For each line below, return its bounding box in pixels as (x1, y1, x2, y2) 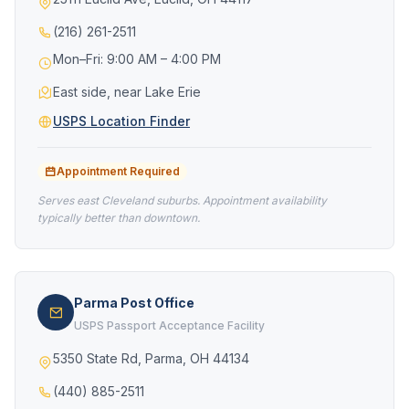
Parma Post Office (74, 295, 194, 310)
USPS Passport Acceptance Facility (74, 319, 265, 332)
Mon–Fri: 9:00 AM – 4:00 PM (53, 51, 221, 67)
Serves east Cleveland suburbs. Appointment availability (37, 194, 327, 207)
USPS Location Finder (53, 113, 190, 129)
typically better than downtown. (37, 211, 200, 225)
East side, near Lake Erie (53, 84, 201, 100)
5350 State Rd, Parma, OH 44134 (53, 351, 249, 366)
